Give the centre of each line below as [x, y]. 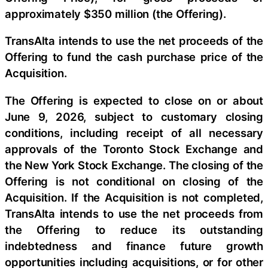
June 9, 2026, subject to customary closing [134, 116]
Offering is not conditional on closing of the [134, 181]
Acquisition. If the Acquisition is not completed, [134, 197]
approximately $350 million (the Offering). [115, 13]
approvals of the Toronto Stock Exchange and [134, 149]
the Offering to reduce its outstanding [134, 229]
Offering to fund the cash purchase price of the [134, 57]
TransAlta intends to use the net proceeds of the [134, 41]
